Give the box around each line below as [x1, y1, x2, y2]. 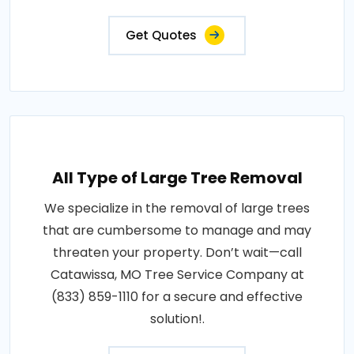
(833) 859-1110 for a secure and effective [51, 288, 303, 307]
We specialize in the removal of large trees [44, 199, 310, 218]
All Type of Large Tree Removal [51, 167, 303, 190]
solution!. [149, 310, 205, 329]
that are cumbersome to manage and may [43, 221, 311, 240]
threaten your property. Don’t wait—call [52, 243, 302, 262]
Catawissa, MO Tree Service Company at [50, 265, 304, 284]
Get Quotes [126, 27, 197, 44]
